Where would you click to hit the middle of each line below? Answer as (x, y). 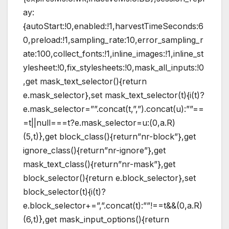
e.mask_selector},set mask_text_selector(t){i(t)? (114, 95)
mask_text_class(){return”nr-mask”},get (99, 164)
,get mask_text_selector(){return (85, 81)
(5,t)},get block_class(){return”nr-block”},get (109, 136)
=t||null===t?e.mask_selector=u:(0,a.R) (99, 122)
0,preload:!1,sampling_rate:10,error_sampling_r (113, 40)
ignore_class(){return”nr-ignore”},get (94, 150)
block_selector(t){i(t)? (64, 191)
